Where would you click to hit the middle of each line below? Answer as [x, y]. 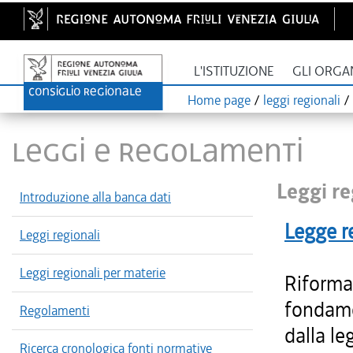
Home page [219, 100]
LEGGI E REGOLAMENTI [158, 150]
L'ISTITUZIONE [234, 71]
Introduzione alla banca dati [95, 197]
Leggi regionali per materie [93, 273]
